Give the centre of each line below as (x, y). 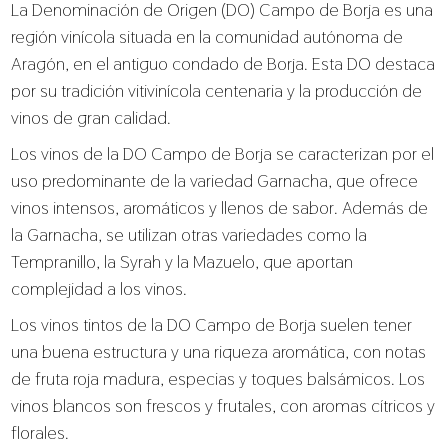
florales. (40, 432)
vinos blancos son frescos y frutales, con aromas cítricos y (223, 405)
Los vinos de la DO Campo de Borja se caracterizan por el (223, 153)
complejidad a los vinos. (99, 288)
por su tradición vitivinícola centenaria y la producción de (217, 90)
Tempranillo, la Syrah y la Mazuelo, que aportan (182, 261)
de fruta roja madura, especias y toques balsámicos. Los (218, 378)
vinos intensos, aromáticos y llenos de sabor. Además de (220, 207)
